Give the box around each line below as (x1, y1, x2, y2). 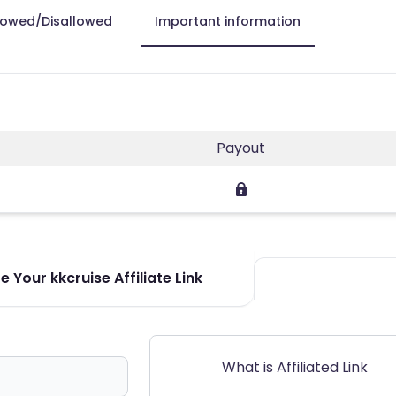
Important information (155, 11, 301, 30)
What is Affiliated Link (222, 356, 368, 377)
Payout (217, 137, 265, 158)
